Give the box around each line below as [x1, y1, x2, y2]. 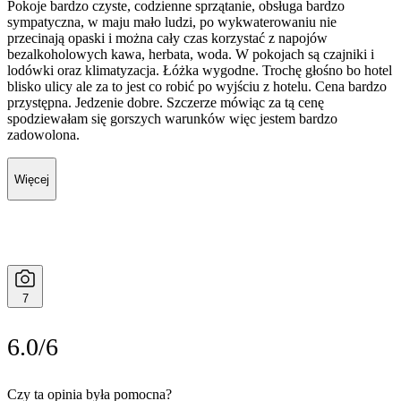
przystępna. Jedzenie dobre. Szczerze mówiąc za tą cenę [7, 95, 324, 111]
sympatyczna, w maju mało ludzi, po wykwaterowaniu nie [7, 14, 337, 30]
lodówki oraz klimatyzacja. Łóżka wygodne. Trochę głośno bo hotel [7, 63, 392, 79]
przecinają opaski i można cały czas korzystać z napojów [7, 30, 328, 47]
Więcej [14, 172, 49, 186]
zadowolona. [7, 127, 80, 143]
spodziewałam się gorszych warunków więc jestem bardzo [7, 111, 337, 127]
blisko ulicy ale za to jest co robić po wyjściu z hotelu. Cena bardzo [7, 79, 387, 95]
